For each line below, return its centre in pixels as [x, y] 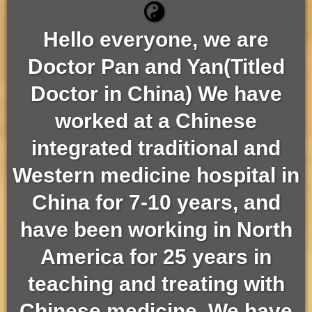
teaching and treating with [156, 284]
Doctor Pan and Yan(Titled [156, 67]
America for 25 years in [156, 257]
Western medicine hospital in [156, 175]
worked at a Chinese [156, 121]
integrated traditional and [156, 148]
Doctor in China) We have [156, 94]
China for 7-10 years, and [156, 202]
